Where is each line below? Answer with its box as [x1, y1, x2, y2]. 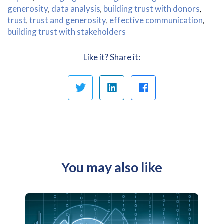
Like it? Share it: [83, 52, 140, 63]
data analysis [51, 3, 100, 14]
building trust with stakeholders [7, 26, 126, 37]
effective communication [109, 15, 203, 26]
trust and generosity [29, 15, 106, 26]
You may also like [61, 159, 162, 175]
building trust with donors [103, 3, 200, 14]
